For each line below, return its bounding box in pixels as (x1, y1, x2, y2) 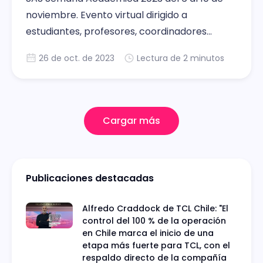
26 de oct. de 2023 (39, 52, 114, 64)
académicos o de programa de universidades (26, 41, 234, 55)
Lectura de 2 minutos (137, 52, 224, 64)
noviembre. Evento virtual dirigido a (26, 8, 187, 22)
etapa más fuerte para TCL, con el (82, 239, 230, 251)
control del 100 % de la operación (82, 214, 226, 227)
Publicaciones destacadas (26, 171, 154, 185)
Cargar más (103, 113, 160, 127)
